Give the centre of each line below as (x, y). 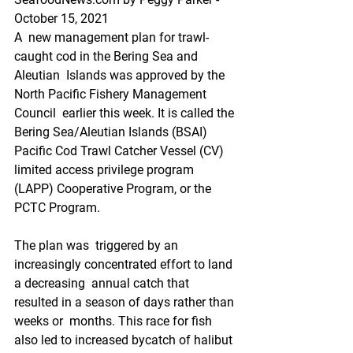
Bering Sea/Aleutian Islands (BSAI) (114, 132)
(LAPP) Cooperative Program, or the (114, 189)
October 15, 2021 (61, 19)
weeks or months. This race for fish (115, 321)
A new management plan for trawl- (111, 37)
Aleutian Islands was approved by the (121, 75)
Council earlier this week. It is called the (126, 113)
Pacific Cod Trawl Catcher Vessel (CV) (121, 151)
